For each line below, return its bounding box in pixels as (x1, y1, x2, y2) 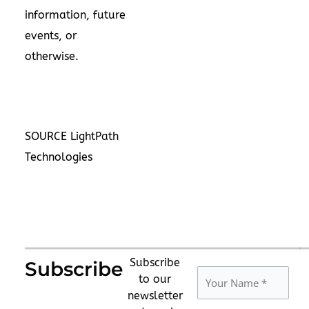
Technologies (25, 150, 92, 163)
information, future (25, 8, 126, 21)
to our (139, 272, 171, 286)
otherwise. (25, 49, 79, 63)
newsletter (127, 288, 183, 302)
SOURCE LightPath (25, 129, 119, 143)
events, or (25, 28, 77, 42)
